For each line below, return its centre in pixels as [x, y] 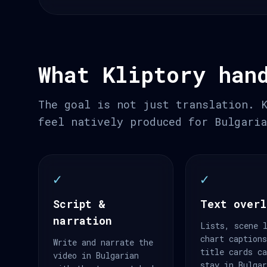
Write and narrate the [103, 242]
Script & [79, 204]
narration [83, 221]
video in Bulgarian [96, 255]
